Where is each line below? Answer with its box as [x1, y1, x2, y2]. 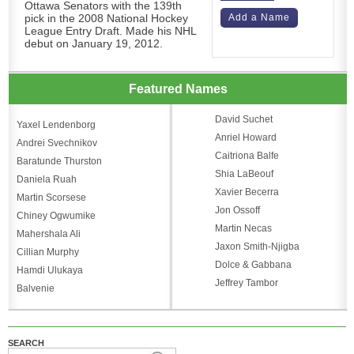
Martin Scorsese [17, 191, 86, 203]
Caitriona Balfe [214, 149, 279, 161]
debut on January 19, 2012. [24, 36, 163, 50]
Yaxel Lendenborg [17, 119, 96, 130]
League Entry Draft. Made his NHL [24, 24, 196, 37]
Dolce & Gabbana [214, 258, 292, 270]
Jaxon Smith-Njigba [214, 240, 299, 252]
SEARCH [8, 337, 44, 348]
